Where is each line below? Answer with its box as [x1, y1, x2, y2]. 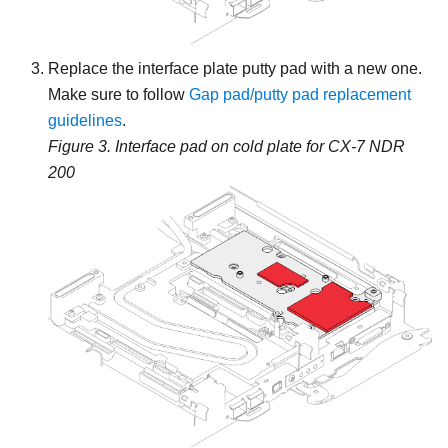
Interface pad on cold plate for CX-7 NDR [115, 138, 405, 156]
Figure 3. [48, 138, 115, 156]
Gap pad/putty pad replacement [189, 86, 411, 104]
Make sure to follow [48, 86, 189, 104]
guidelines [48, 112, 122, 130]
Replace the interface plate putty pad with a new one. [48, 60, 422, 78]
